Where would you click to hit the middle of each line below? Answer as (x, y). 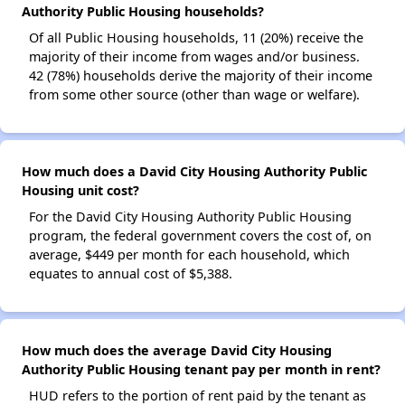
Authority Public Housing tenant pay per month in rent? (201, 370)
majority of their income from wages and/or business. (194, 57)
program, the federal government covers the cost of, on (200, 236)
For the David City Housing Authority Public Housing (190, 217)
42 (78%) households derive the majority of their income (201, 76)
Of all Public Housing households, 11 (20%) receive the (196, 38)
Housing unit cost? (80, 191)
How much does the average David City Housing (177, 351)
